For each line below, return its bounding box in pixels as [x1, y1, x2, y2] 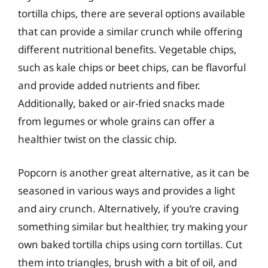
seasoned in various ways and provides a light [18, 183, 235, 197]
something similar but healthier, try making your [18, 219, 248, 233]
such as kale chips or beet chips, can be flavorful [18, 60, 246, 74]
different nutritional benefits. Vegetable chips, [18, 42, 237, 56]
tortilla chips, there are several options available [18, 7, 245, 20]
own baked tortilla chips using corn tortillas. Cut [18, 237, 242, 251]
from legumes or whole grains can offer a [18, 114, 215, 128]
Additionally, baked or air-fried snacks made [18, 96, 225, 110]
